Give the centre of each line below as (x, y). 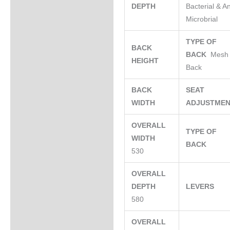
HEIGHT (146, 61)
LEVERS (201, 187)
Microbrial (202, 20)
